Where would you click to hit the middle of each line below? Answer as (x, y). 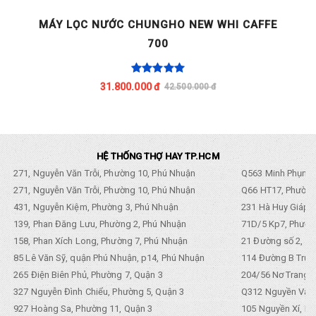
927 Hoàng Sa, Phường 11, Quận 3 (82, 309)
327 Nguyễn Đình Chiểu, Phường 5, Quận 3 (98, 292)
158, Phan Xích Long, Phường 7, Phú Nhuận (100, 241)
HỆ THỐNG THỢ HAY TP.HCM (158, 157)
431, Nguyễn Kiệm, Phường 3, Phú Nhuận (95, 207)
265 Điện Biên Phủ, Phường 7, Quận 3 (87, 275)
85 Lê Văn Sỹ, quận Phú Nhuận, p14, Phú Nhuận (108, 258)
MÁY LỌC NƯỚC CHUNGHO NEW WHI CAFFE (158, 24)
